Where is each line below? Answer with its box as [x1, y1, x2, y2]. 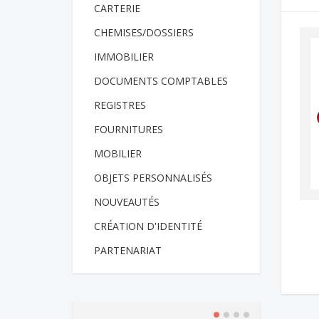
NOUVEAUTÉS [94, 194, 159, 209]
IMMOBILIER [94, 49, 154, 63]
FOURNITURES [94, 122, 163, 136]
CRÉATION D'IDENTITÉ [94, 219, 202, 233]
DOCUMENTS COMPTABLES [94, 73, 228, 88]
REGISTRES [94, 98, 146, 112]
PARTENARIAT [94, 243, 162, 257]
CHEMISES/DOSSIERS [94, 25, 194, 39]
